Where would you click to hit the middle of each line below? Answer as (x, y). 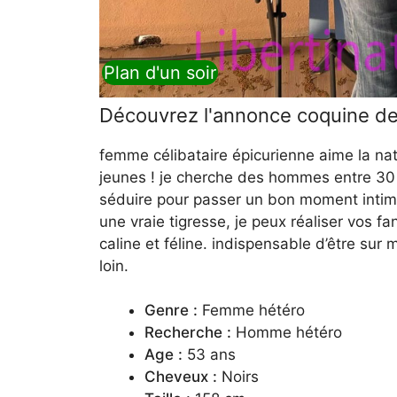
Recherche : (188, 332)
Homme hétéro (287, 332)
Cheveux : (181, 377)
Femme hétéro (251, 310)
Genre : (171, 310)
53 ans (209, 354)
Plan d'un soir (160, 72)
